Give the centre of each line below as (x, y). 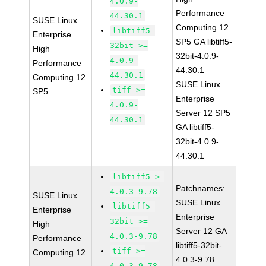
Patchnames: (201, 188)
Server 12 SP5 (203, 113)
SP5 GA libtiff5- (204, 42)
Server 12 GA (202, 231)
